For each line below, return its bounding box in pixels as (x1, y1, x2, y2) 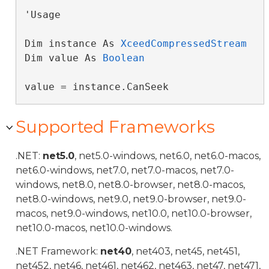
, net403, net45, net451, (131, 246, 240, 257)
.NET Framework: (16, 246, 100, 257)
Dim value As (24, 52, 103, 64)
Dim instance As (24, 38, 121, 49)
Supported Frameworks (16, 116, 215, 137)
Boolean (102, 52, 145, 64)
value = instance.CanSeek (24, 81, 169, 92)
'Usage (24, 9, 61, 20)
